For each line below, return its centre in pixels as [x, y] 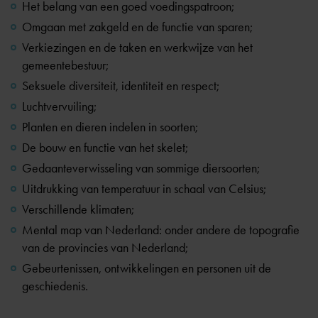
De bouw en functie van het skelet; [105, 148]
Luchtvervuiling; [59, 106]
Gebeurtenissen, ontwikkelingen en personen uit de [147, 268]
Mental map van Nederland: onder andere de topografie [161, 230]
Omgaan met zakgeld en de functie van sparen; [137, 27]
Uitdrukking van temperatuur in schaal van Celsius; [144, 189]
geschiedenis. [55, 286]
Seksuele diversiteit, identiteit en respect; [121, 86]
